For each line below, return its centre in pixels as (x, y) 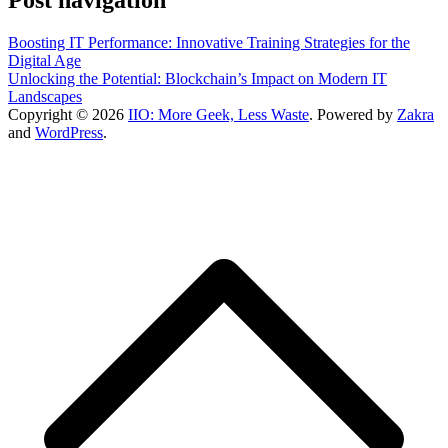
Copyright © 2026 (68, 114)
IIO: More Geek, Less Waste (218, 114)
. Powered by (353, 114)
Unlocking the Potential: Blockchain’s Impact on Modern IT (197, 78)
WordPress (69, 132)
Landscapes (45, 96)
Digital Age (44, 60)
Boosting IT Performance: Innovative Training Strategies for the (209, 42)
